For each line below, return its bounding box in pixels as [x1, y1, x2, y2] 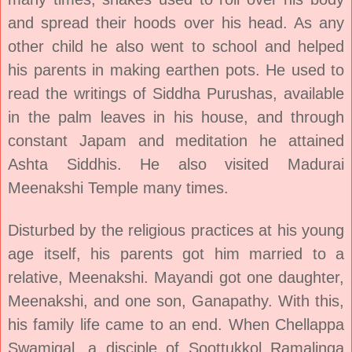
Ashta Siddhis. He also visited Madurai [8, 155, 344, 173]
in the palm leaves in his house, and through [8, 108, 344, 126]
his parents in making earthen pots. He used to [8, 60, 344, 79]
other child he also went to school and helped [8, 37, 344, 55]
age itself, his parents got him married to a [8, 244, 344, 262]
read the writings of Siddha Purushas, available [8, 84, 344, 102]
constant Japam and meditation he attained [8, 131, 344, 149]
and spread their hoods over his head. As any [8, 13, 344, 31]
